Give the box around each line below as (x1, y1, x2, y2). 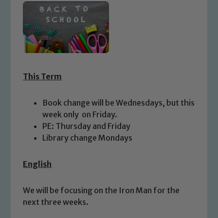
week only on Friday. (42, 109, 119, 119)
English (23, 159, 52, 169)
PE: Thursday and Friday (42, 121, 131, 131)
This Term (23, 71, 62, 81)
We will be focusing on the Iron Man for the (23, 185, 180, 195)
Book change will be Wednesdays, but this (42, 97, 195, 108)
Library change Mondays (42, 132, 133, 143)
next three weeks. (23, 197, 91, 207)
